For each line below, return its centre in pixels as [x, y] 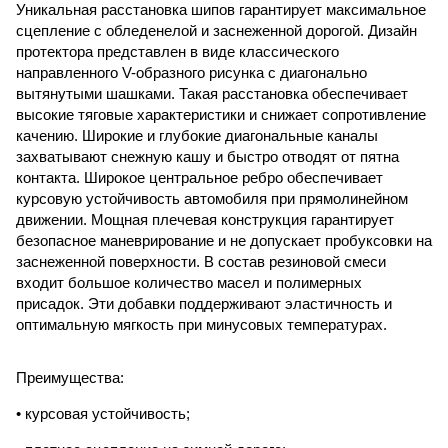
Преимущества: [70, 377]
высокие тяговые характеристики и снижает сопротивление [221, 114]
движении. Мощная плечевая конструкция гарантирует [205, 219]
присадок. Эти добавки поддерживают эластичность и [204, 303]
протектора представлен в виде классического [177, 51]
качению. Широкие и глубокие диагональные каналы [197, 135]
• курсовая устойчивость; [103, 413]
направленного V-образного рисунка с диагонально [191, 72]
